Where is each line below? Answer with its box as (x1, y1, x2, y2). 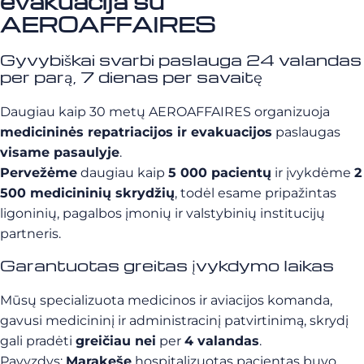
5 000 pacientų (168, 165, 271, 180)
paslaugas (272, 124, 340, 140)
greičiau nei (76, 333, 156, 349)
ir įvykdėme (271, 165, 354, 180)
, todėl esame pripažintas (175, 185, 336, 201)
